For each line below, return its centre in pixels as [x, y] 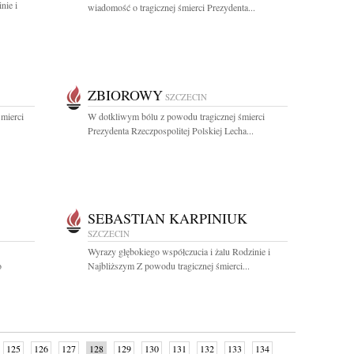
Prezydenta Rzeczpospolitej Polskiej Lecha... [171, 130]
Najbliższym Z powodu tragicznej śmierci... [169, 265]
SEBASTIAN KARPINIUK [168, 218]
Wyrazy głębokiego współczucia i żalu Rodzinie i [179, 251]
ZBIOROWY [125, 95]
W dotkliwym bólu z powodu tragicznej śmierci [176, 116]
